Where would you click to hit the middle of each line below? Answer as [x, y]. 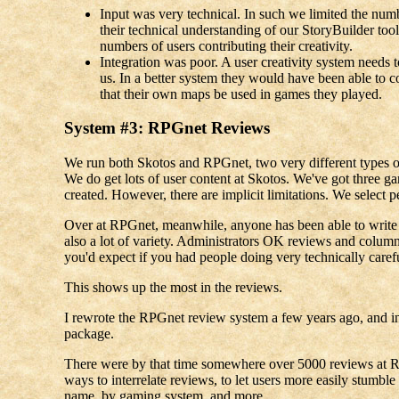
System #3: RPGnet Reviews [167, 128]
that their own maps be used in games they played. [240, 94]
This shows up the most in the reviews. [173, 288]
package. [89, 334]
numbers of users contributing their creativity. [226, 45]
